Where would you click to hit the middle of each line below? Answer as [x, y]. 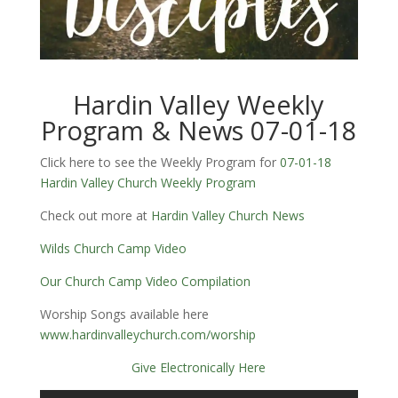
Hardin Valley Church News [227, 215]
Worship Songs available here [124, 314]
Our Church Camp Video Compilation [145, 281]
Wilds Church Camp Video [113, 248]
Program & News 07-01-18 [199, 130]
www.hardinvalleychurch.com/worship [149, 334]
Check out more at [95, 215]
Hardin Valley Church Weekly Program [147, 182]
